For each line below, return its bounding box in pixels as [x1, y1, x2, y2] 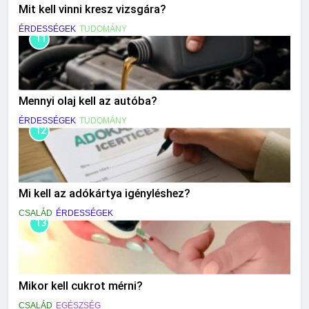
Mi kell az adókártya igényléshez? [19, 187, 190, 201]
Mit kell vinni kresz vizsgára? [19, 2, 166, 16]
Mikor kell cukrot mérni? [19, 279, 143, 292]
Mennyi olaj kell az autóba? [19, 94, 157, 108]
